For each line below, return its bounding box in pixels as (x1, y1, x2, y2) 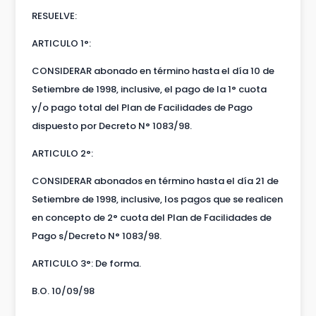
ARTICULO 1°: (31, 36, 91, 50)
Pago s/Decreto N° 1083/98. (31, 229, 162, 243)
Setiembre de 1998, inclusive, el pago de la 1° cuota (31, 82, 267, 96)
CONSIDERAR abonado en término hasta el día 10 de (31, 63, 274, 78)
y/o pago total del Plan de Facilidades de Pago (31, 100, 253, 114)
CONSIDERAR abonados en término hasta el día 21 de (31, 174, 279, 188)
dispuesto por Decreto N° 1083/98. (31, 119, 192, 133)
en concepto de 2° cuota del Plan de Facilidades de (31, 210, 272, 224)
